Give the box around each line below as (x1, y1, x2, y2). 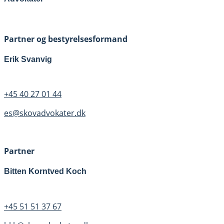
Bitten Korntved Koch (4, 167, 86, 176)
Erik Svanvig (4, 54, 52, 63)
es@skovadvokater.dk (4, 107, 85, 119)
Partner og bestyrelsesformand (4, 33, 127, 44)
